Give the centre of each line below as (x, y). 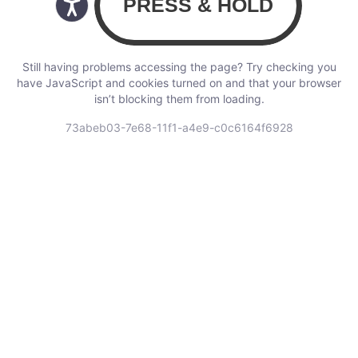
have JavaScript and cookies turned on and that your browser (179, 82)
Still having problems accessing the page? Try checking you (179, 66)
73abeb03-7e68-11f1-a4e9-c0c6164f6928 (179, 127)
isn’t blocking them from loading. (179, 98)
